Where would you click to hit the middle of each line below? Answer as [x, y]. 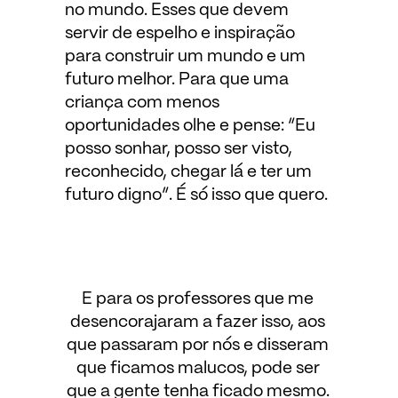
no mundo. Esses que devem [176, 11]
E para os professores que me [198, 299]
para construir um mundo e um [185, 57]
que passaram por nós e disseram [198, 345]
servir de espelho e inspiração [179, 34]
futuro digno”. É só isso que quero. [196, 196]
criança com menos [142, 103]
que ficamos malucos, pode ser [198, 368]
